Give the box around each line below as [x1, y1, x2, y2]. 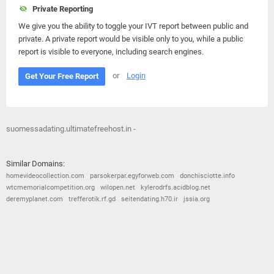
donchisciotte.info [180, 172, 235, 180]
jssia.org [183, 195, 210, 203]
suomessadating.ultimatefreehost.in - [6, 124, 136, 133]
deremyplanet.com [6, 195, 63, 203]
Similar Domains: [6, 159, 65, 168]
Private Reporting [28, 4, 93, 13]
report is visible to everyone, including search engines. [18, 47, 204, 56]
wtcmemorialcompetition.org [6, 183, 95, 191]
